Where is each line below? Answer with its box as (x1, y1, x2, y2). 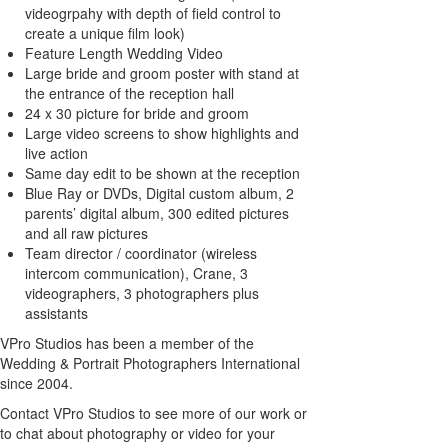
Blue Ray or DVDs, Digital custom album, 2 (25, 183, 294, 204)
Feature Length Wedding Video (25, 43, 223, 64)
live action (25, 143, 88, 164)
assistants (25, 303, 88, 324)
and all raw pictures (25, 223, 148, 244)
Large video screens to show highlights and (25, 123, 299, 144)
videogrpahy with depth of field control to (25, 3, 281, 24)
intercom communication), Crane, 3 (25, 263, 248, 284)
